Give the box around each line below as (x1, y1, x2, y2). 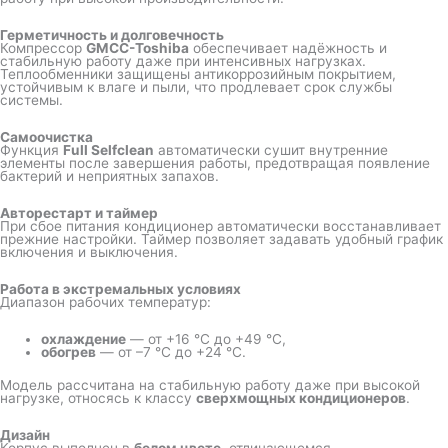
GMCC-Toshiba (86, 40, 189, 57)
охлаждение (41, 330, 127, 347)
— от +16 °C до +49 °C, (126, 330, 287, 347)
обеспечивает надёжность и (189, 40, 387, 57)
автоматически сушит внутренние (154, 141, 388, 158)
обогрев (41, 343, 97, 360)
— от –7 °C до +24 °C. (96, 343, 247, 360)
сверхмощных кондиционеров (196, 390, 406, 407)
